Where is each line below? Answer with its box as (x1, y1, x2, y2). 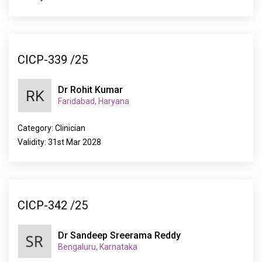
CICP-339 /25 (18, 52, 88, 67)
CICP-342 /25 (18, 198, 88, 212)
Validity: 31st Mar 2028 (18, 137, 101, 147)
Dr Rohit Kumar (58, 84, 123, 95)
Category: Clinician (18, 123, 85, 133)
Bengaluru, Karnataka (58, 242, 137, 251)
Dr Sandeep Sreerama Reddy (58, 230, 181, 241)
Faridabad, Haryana (58, 96, 129, 106)
